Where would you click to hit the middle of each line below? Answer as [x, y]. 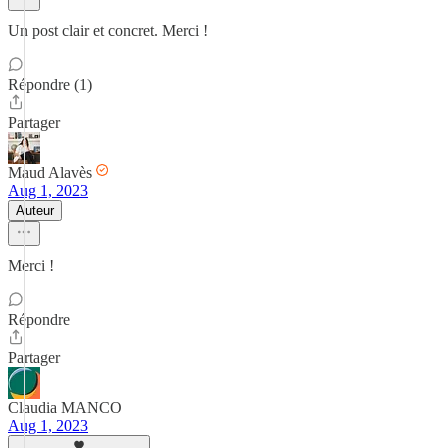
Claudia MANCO [65, 407]
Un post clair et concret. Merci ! [108, 30]
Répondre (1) [50, 84]
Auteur [35, 210]
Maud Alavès [50, 172]
